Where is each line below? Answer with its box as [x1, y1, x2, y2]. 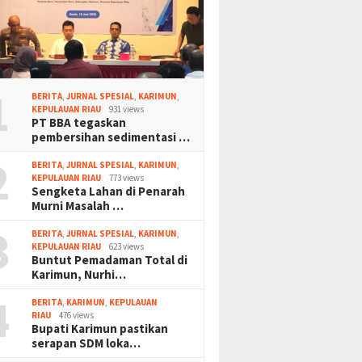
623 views [109, 240, 145, 252]
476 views [59, 309, 95, 321]
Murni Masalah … [32, 197, 124, 213]
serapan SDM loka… [32, 335, 141, 351]
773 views [109, 171, 145, 183]
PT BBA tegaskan [32, 114, 127, 130]
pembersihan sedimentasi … [32, 128, 191, 145]
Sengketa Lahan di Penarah [32, 183, 186, 199]
